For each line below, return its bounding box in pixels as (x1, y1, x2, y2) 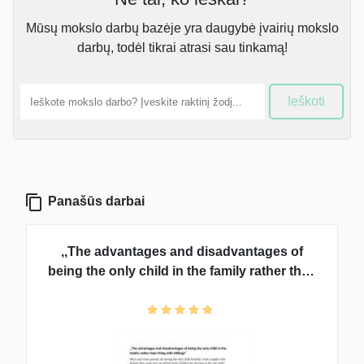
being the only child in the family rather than (47, 264, 317, 279)
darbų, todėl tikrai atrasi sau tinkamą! (76, 41, 288, 55)
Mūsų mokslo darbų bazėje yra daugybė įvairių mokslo (25, 21, 339, 36)
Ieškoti (288, 94, 326, 109)
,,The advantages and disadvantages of (61, 245, 303, 259)
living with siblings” (122, 284, 242, 298)
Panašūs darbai (45, 194, 145, 209)
